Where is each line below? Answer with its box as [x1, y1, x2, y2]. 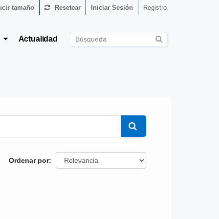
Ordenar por [9, 156, 49, 164]
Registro [143, 4, 167, 11]
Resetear [55, 4, 81, 11]
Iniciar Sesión [91, 4, 133, 11]
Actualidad [18, 35, 58, 43]
